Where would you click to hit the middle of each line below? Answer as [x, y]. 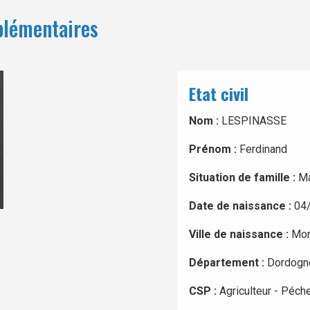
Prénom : [214, 149]
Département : [228, 263]
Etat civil [218, 93]
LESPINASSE [254, 121]
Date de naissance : [241, 206]
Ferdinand [263, 149]
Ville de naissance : [240, 234]
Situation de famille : [243, 177]
